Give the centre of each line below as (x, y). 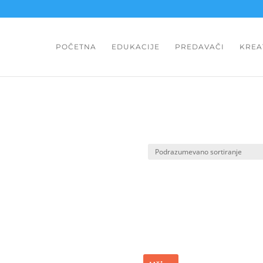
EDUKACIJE (135, 47)
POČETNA (76, 47)
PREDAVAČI (199, 47)
